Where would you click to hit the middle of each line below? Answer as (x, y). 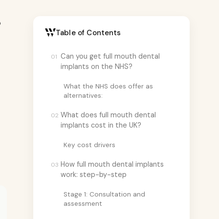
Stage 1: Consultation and (104, 194)
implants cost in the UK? (101, 125)
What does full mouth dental (108, 115)
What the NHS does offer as (108, 86)
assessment (83, 203)
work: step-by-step (94, 174)
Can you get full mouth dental (110, 56)
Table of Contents (88, 33)
